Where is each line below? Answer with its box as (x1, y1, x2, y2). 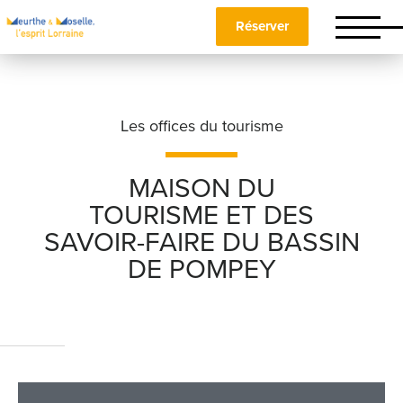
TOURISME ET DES (89, 199, 314, 232)
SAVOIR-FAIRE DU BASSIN (43, 226, 360, 259)
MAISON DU (128, 172, 275, 205)
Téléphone (56, 382, 115, 398)
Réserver (236, 18, 289, 34)
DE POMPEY (127, 253, 276, 286)
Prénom (56, 299, 103, 314)
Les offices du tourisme (120, 116, 283, 136)
